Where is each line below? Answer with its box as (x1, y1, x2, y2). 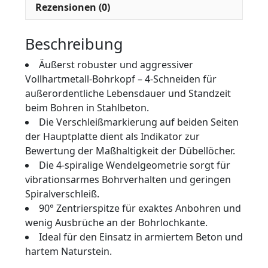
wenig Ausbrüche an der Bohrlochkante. (25, 216, 208, 230)
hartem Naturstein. (25, 245, 112, 258)
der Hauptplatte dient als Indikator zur (25, 130, 200, 144)
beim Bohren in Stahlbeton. (25, 101, 149, 115)
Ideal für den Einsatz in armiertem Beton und (39, 230, 243, 244)
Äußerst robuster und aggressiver (39, 58, 193, 72)
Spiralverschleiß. (25, 187, 99, 201)
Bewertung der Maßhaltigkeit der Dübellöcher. (25, 144, 235, 158)
